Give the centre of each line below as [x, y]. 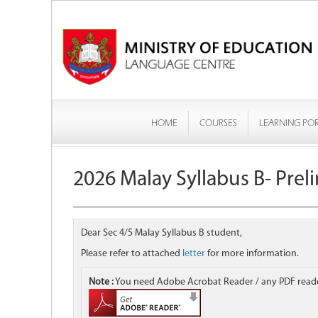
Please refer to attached [132, 254]
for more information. [252, 254]
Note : [101, 283]
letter [194, 254]
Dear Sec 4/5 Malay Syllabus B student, [161, 234]
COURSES [218, 123]
